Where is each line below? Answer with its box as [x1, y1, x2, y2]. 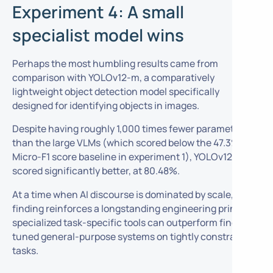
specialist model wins [12, 23, 184, 46]
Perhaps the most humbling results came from [12, 56, 218, 70]
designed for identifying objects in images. [12, 98, 199, 112]
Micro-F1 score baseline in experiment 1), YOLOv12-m [12, 150, 245, 164]
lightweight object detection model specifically [12, 84, 219, 98]
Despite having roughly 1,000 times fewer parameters [12, 122, 248, 136]
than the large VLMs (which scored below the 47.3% [12, 136, 239, 150]
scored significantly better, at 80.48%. [12, 164, 180, 178]
